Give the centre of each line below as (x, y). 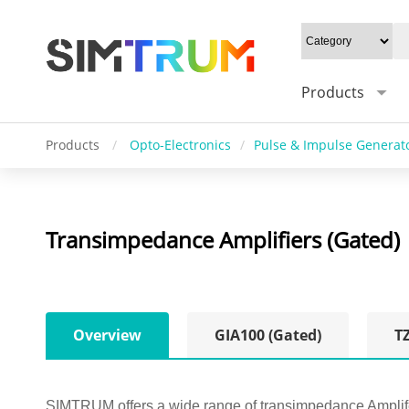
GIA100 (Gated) (268, 335)
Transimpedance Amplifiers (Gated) (223, 240)
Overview (107, 335)
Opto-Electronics (180, 145)
